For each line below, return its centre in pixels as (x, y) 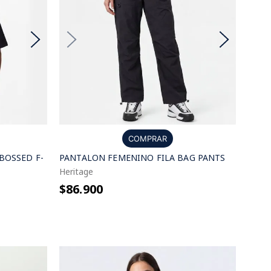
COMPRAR (148, 139)
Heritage (76, 171)
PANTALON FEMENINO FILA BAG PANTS (142, 158)
